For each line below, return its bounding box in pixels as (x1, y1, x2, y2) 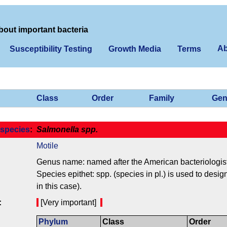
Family (149, 94, 174, 103)
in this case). (36, 182, 82, 191)
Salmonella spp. (36, 125, 98, 134)
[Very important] (39, 198, 100, 207)
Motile (36, 141, 58, 150)
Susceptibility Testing (10, 45, 92, 53)
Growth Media (108, 45, 161, 53)
